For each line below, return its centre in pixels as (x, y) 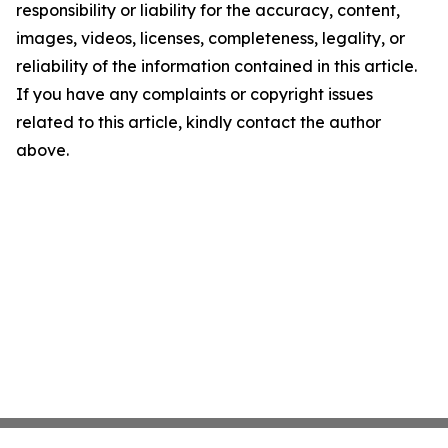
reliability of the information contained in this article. (216, 66)
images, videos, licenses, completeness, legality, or (210, 38)
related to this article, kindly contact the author (198, 122)
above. (42, 150)
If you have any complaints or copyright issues (194, 94)
